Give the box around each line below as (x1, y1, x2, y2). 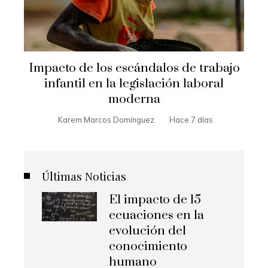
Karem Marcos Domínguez (58, 115, 154, 125)
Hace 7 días (169, 115, 213, 125)
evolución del (109, 223, 187, 239)
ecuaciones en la (109, 208, 205, 224)
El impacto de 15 (109, 192, 202, 208)
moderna (108, 92, 160, 108)
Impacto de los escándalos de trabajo (28, 60, 240, 77)
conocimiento (109, 239, 188, 255)
